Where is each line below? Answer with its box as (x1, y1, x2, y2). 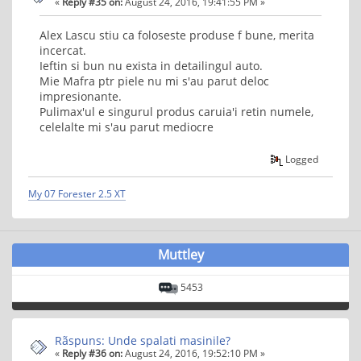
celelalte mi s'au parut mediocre (39, 118, 214, 135)
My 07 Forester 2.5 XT (28, 186, 126, 200)
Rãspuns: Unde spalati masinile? (55, 332, 230, 348)
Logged (283, 152, 319, 166)
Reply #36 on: (62, 346, 122, 359)
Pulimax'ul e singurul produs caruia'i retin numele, (39, 103, 313, 119)
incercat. (39, 42, 86, 58)
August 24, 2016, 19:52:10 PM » (122, 346, 265, 359)
